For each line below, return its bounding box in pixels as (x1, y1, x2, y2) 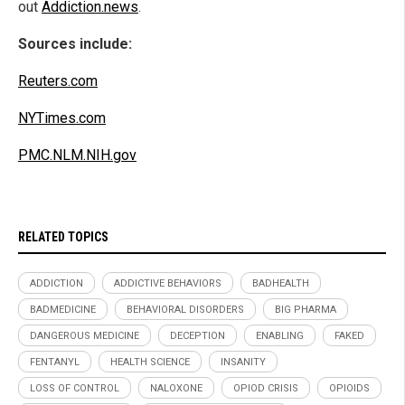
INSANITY (221, 355, 266, 368)
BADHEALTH (252, 277, 309, 289)
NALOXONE (150, 381, 202, 394)
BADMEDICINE (30, 303, 96, 316)
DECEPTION (170, 329, 225, 342)
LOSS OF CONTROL (30, 381, 119, 394)
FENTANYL (30, 355, 80, 368)
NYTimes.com (18, 108, 106, 127)
